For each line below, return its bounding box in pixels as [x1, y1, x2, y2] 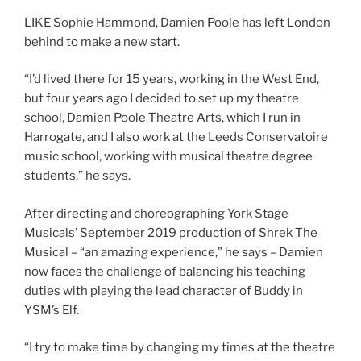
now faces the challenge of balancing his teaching [24, 263, 305, 279]
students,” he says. [24, 168, 131, 184]
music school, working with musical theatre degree [24, 149, 313, 164]
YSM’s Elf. [24, 302, 79, 317]
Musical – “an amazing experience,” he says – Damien [24, 244, 323, 259]
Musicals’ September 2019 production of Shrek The [24, 225, 317, 240]
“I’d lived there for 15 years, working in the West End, [24, 72, 319, 87]
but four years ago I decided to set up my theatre [24, 91, 299, 106]
